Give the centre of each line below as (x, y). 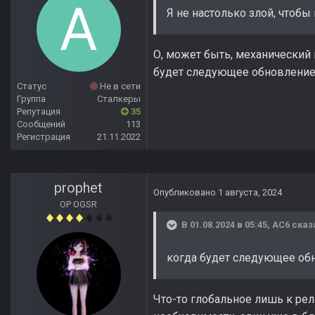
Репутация (39, 112)
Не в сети (119, 86)
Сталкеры (119, 99)
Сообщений (41, 124)
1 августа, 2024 (250, 193)
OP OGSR (79, 205)
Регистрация (44, 137)
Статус (32, 86)
